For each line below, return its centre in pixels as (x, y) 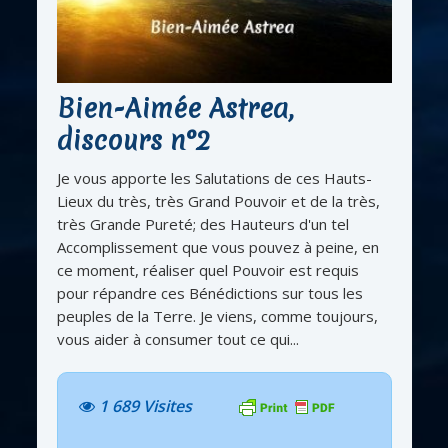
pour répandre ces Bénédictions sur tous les (209, 293)
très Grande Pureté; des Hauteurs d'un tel (202, 224)
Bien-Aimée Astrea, (175, 109)
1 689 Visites (145, 406)
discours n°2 (133, 141)
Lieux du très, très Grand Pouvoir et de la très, (218, 201)
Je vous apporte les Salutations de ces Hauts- (214, 178)
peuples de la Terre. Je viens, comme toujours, (217, 316)
